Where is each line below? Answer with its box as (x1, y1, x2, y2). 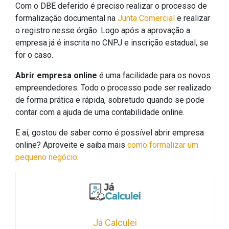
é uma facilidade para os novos (97, 71, 211, 81)
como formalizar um (125, 140, 198, 150)
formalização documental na (15, 13, 116, 24)
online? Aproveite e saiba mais (15, 140, 125, 150)
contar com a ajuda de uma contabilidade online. (15, 107, 185, 118)
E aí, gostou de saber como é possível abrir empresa (15, 128, 204, 138)
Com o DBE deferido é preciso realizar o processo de (15, 1, 207, 11)
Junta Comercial (116, 13, 175, 24)
